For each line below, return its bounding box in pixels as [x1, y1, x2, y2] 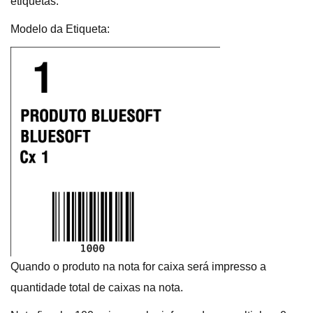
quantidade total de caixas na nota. [10, 281, 183, 293]
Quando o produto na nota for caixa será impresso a [10, 260, 266, 272]
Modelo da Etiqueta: [10, 22, 110, 35]
